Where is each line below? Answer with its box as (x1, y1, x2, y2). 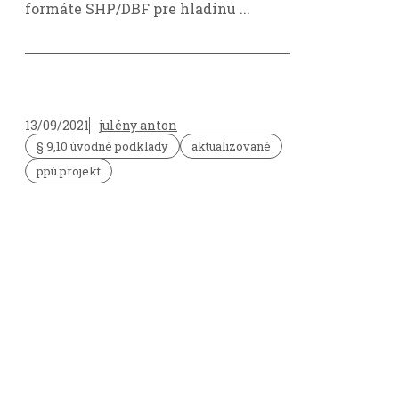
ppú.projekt (37, 162, 101, 179)
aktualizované (191, 137, 271, 154)
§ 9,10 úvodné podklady (37, 137, 168, 154)
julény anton (99, 116, 177, 134)
